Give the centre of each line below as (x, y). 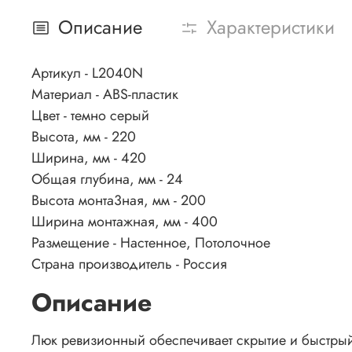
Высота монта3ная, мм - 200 (119, 200)
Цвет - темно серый (90, 115)
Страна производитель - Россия (129, 264)
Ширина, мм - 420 (89, 158)
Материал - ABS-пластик (105, 94)
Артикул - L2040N (87, 73)
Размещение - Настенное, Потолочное (151, 242)
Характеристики (271, 27)
